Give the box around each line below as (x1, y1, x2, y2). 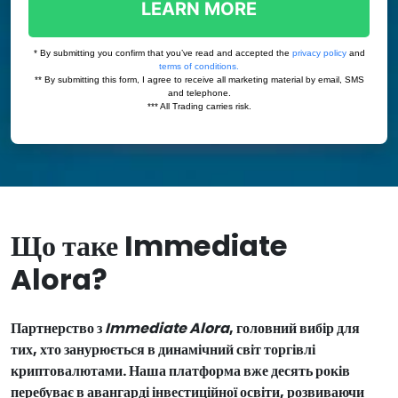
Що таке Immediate (11, 226, 288, 266)
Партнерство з (11, 318, 105, 338)
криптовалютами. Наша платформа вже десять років (11, 361, 350, 381)
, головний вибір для (229, 318, 360, 338)
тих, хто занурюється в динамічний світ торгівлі (11, 339, 315, 360)
